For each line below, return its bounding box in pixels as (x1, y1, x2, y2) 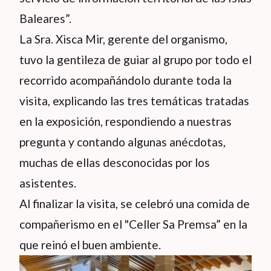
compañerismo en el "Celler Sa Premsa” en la (19, 217, 247, 231)
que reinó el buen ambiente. (19, 238, 161, 252)
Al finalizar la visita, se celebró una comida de (19, 197, 250, 211)
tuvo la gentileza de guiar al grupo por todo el (19, 53, 252, 67)
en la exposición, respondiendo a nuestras (19, 114, 232, 128)
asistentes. (19, 176, 76, 190)
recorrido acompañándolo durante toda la (19, 73, 232, 87)
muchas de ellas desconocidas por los (19, 155, 210, 169)
